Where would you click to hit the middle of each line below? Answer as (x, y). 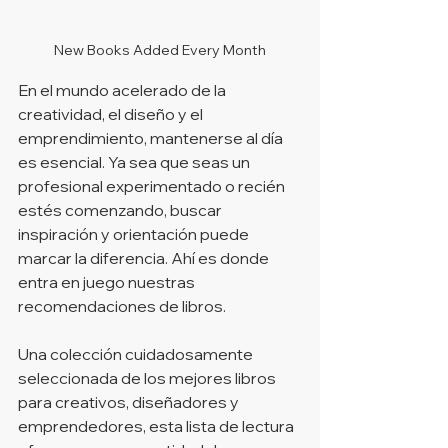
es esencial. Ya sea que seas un (135, 161)
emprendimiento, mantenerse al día (152, 137)
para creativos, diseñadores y (130, 401)
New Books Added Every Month (160, 49)
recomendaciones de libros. (122, 305)
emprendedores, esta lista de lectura (157, 425)
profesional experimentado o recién (153, 185)
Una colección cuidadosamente (137, 353)
